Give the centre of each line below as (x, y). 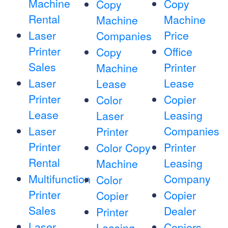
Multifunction (60, 179)
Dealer (180, 211)
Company (187, 179)
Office (178, 52)
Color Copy (123, 148)
